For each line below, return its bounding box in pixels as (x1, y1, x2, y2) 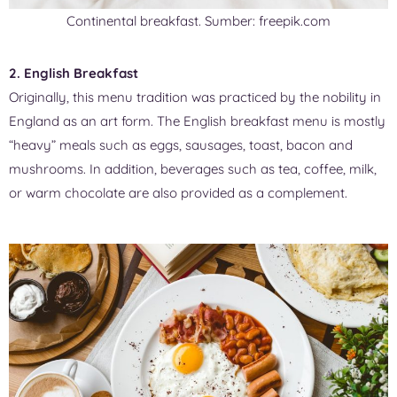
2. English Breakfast (9, 65, 138, 82)
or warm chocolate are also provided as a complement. (9, 184, 347, 202)
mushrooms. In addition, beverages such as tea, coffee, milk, (9, 160, 377, 178)
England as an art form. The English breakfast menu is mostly (9, 113, 385, 130)
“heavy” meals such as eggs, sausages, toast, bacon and (9, 136, 353, 154)
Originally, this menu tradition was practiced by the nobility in (9, 89, 381, 106)
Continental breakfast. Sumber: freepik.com (66, 12, 331, 30)
